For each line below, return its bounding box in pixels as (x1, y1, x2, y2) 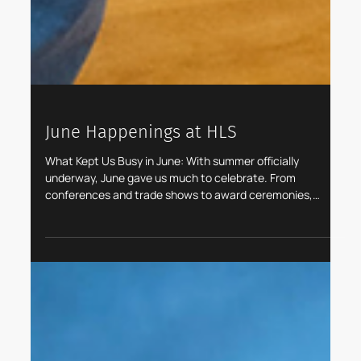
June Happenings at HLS (44, 286, 237, 309)
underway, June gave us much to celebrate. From (44, 335, 296, 351)
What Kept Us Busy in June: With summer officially (44, 318, 299, 334)
